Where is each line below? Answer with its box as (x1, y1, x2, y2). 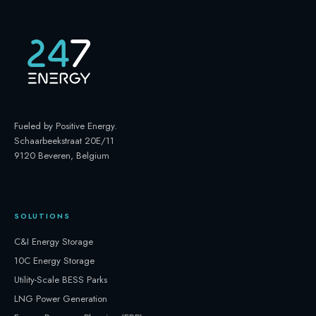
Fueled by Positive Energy (14, 119, 114, 133)
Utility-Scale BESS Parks (14, 272, 107, 286)
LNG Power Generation (14, 291, 107, 305)
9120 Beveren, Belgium (14, 148, 109, 162)
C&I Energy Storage (14, 234, 93, 248)
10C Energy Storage (14, 253, 95, 267)
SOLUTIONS (14, 210, 71, 221)
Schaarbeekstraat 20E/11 (14, 133, 114, 147)
